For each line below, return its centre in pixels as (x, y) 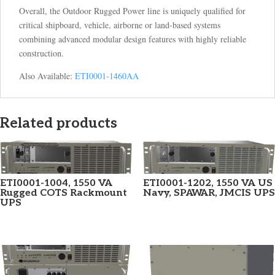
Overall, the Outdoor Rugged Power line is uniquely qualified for (132, 11)
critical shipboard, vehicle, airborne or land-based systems (120, 25)
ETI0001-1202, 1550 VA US (207, 184)
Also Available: (47, 76)
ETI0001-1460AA (107, 76)
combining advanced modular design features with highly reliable (133, 39)
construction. (41, 53)
